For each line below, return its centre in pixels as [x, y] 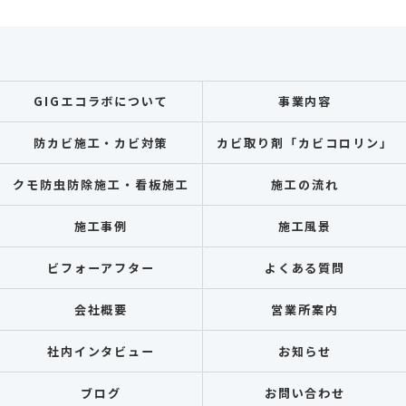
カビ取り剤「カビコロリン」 [305, 143]
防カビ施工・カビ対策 [101, 143]
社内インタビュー [101, 351]
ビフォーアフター [101, 268]
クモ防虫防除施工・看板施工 [101, 184]
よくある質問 [305, 268]
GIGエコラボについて [101, 101]
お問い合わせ [305, 393]
